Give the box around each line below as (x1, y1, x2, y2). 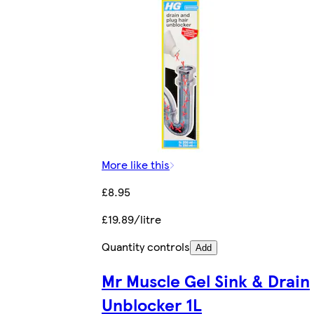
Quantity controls (102, 238, 190, 254)
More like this (102, 156, 170, 172)
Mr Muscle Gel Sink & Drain (102, 268, 310, 293)
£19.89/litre (102, 210, 161, 227)
